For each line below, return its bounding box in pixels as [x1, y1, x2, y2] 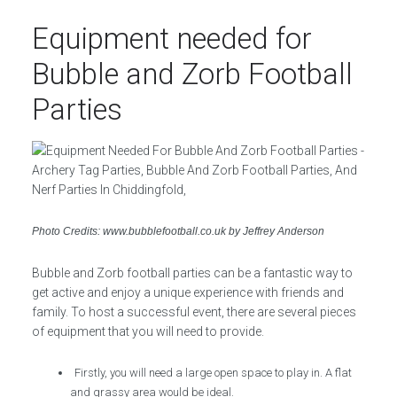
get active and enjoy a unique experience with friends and [31, 285, 344, 300]
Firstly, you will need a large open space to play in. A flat [74, 366, 353, 379]
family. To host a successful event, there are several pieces [31, 305, 356, 319]
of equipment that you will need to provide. [31, 324, 264, 339]
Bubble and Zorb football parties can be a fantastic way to [31, 266, 353, 280]
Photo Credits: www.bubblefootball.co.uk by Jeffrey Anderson [31, 225, 324, 237]
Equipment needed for [31, 21, 312, 56]
